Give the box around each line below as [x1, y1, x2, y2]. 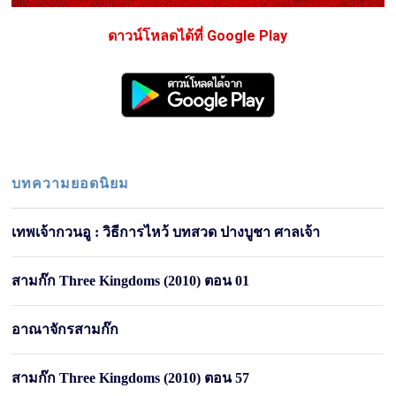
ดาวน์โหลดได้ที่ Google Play [108, 27, 288, 45]
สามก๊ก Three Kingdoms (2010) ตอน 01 [11, 273, 250, 289]
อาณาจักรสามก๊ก [11, 322, 119, 338]
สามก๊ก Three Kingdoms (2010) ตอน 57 [11, 370, 250, 386]
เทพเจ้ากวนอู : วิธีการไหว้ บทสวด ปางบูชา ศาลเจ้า [11, 225, 321, 240]
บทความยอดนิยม [11, 176, 130, 192]
